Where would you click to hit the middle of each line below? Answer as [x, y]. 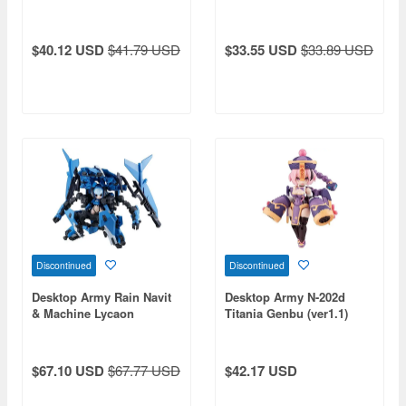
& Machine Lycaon [83, 313]
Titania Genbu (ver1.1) [286, 313]
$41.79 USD [144, 49]
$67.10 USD [68, 371]
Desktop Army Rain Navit [101, 297]
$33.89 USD [337, 49]
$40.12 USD [68, 49]
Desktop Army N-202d [285, 297]
